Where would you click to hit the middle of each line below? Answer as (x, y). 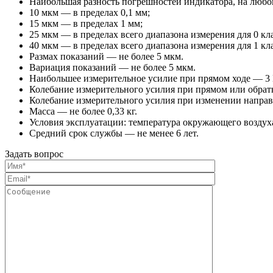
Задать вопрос (34, 154)
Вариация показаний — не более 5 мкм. (112, 67)
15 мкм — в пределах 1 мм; (86, 23)
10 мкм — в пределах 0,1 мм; (90, 12)
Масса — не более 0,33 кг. (83, 111)
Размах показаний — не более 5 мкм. (106, 56)
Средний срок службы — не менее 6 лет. (114, 133)
